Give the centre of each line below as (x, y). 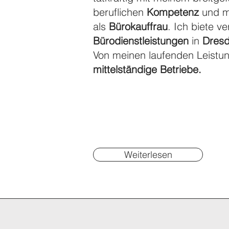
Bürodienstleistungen (142, 41)
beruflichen (120, 12)
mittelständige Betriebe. (147, 69)
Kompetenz (174, 12)
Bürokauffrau (138, 26)
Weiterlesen (148, 155)
